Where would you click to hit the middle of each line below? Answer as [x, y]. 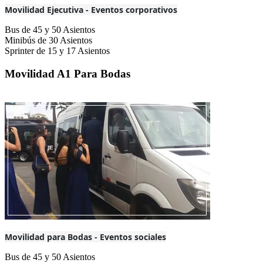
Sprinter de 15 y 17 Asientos [57, 51]
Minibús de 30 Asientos [48, 41]
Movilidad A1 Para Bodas [68, 73]
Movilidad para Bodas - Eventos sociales [85, 237]
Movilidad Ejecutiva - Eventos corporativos [91, 10]
